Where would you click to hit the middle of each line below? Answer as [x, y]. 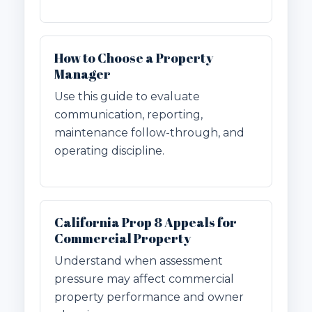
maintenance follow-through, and [149, 133]
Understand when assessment [139, 261]
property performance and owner [149, 297]
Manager [83, 74]
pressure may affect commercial [144, 279]
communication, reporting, [128, 115]
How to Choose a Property [134, 58]
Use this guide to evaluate [127, 97]
